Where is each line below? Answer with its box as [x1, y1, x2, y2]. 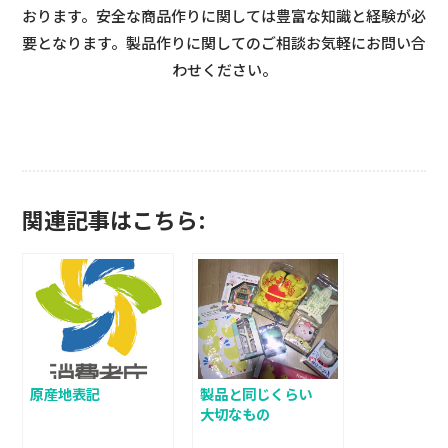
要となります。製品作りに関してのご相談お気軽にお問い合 [22, 32, 426, 54]
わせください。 [171, 59, 277, 81]
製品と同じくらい [199, 382, 312, 404]
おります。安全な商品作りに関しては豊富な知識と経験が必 [22, 5, 426, 27]
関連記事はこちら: [21, 202, 206, 235]
